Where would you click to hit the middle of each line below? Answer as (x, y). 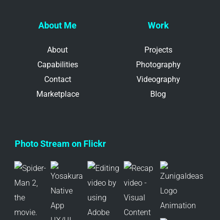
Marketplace (57, 94)
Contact (57, 79)
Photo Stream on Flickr (60, 143)
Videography (158, 79)
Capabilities (57, 64)
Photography (158, 64)
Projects (158, 50)
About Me (58, 25)
